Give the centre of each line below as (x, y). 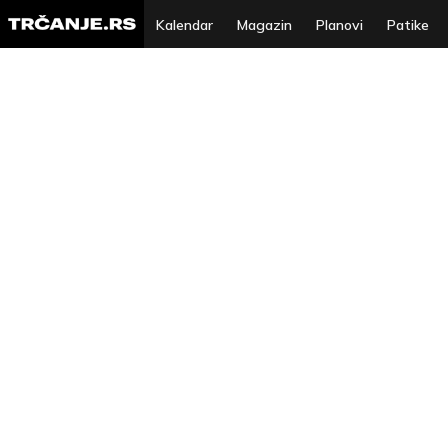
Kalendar (185, 25)
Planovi (340, 25)
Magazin (265, 25)
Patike (408, 25)
